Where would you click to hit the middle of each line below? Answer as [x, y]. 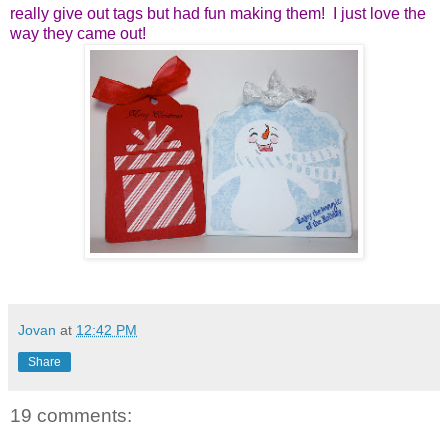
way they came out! [82, 33]
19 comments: [71, 415]
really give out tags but [91, 13]
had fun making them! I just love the [299, 13]
